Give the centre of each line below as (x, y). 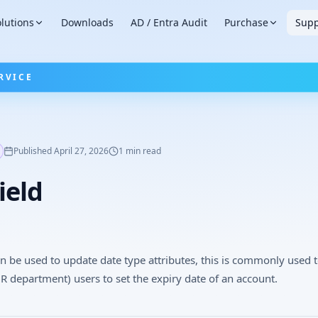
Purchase (246, 22)
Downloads (87, 22)
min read (142, 151)
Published (34, 151)
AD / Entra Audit (169, 22)
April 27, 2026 (81, 151)
